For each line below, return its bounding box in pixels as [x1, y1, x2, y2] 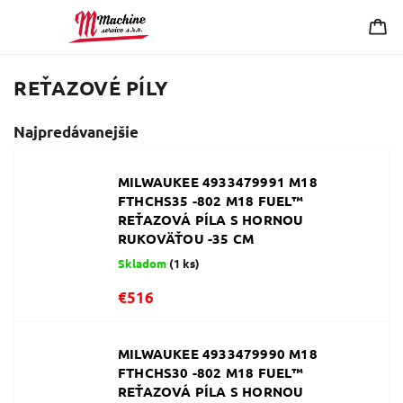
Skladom [118, 255, 169, 271]
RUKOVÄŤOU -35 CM [118, 229, 255, 247]
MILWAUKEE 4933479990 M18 [118, 345, 318, 363]
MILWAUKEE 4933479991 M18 [118, 173, 318, 191]
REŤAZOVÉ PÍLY [13, 76, 169, 100]
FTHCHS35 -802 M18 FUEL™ [118, 192, 304, 210]
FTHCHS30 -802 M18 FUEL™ [118, 363, 304, 381]
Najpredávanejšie [13, 122, 139, 141]
